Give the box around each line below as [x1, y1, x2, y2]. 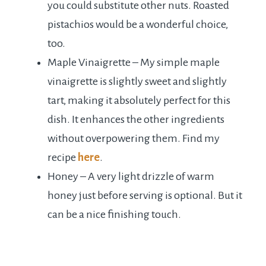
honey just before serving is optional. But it [47, 189, 242, 202]
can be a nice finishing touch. [47, 208, 181, 221]
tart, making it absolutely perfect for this [47, 94, 230, 107]
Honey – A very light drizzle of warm [47, 170, 214, 183]
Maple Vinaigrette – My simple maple [47, 56, 220, 69]
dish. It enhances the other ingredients [47, 113, 224, 126]
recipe [47, 151, 78, 164]
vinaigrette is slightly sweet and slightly [47, 75, 227, 88]
